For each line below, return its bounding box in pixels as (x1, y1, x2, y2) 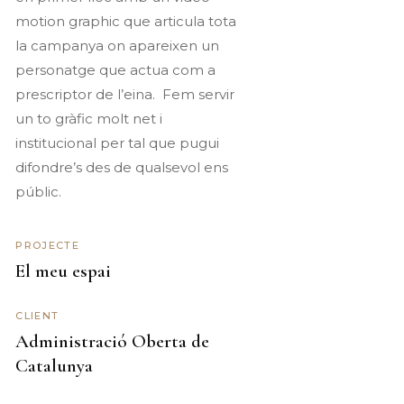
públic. (15, 183, 62, 200)
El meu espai (15, 260, 112, 282)
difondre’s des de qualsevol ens (15, 159, 229, 176)
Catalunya (15, 354, 94, 377)
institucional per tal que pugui (15, 134, 220, 151)
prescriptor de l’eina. (15, 86, 156, 103)
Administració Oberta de (15, 330, 210, 353)
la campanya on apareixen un (15, 37, 220, 54)
